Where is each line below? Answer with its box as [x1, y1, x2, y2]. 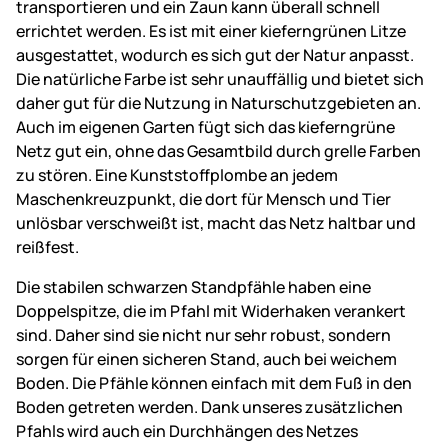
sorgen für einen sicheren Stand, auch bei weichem [16, 347, 397, 370]
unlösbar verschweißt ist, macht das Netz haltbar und [16, 211, 416, 234]
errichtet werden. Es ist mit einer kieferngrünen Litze [16, 19, 406, 42]
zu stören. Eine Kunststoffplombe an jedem [16, 163, 338, 186]
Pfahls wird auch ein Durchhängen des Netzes [16, 419, 358, 442]
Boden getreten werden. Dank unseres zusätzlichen [16, 395, 403, 418]
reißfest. [16, 235, 79, 258]
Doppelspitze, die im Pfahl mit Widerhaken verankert [16, 299, 406, 322]
